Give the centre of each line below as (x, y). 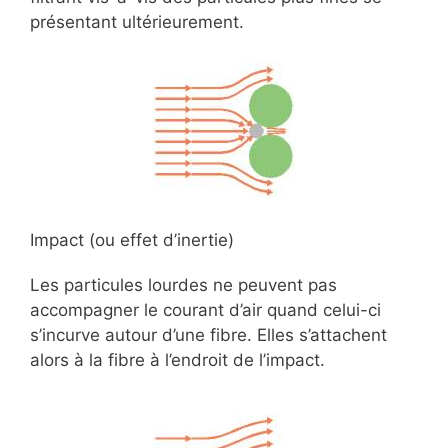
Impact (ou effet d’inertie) (132, 240)
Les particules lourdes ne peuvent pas (183, 285)
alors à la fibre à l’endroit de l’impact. (177, 360)
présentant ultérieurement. (137, 22)
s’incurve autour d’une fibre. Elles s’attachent (208, 335)
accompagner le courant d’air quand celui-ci (205, 310)
